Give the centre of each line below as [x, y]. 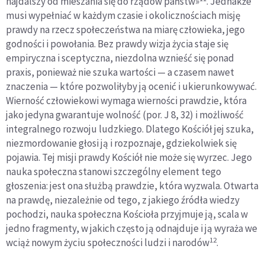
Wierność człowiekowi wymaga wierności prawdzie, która [126, 101]
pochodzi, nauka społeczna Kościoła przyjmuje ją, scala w [127, 214]
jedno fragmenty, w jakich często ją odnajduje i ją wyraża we [132, 229]
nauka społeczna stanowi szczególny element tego [114, 172]
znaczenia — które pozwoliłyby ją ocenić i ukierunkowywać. [131, 87]
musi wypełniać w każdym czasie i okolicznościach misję [123, 16]
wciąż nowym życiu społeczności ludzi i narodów [108, 243]
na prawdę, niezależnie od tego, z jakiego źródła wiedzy [123, 200]
